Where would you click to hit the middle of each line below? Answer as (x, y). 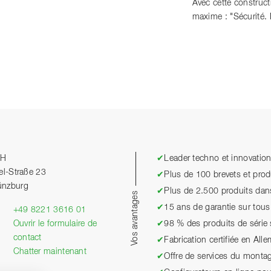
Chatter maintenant (50, 252)
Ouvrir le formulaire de (55, 224)
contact (27, 238)
